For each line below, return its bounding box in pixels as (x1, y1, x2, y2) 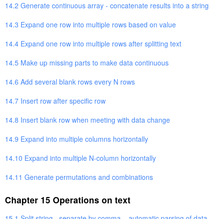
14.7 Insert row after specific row (5, 95, 106, 106)
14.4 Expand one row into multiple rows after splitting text (5, 38, 181, 48)
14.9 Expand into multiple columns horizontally (5, 133, 148, 144)
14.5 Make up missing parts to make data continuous (5, 57, 169, 67)
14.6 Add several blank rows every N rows (5, 76, 135, 87)
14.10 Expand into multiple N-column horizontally (5, 153, 156, 163)
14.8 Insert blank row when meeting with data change (5, 114, 170, 125)
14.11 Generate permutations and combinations (5, 172, 153, 182)
